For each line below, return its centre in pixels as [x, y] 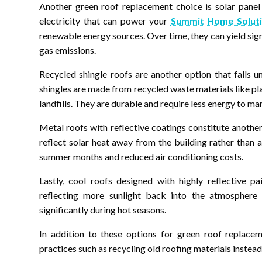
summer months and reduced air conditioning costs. [141, 156]
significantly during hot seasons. [103, 209]
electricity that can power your [105, 20]
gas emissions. [68, 50]
